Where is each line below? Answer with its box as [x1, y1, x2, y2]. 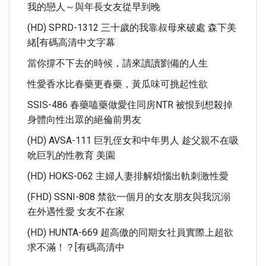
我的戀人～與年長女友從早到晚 [27, 1, 160, 12]
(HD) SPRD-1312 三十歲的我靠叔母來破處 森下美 [27, 22, 236, 33]
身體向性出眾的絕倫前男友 [27, 114, 141, 125]
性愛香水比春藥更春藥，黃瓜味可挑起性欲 [27, 78, 208, 90]
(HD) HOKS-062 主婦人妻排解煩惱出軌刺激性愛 [27, 170, 229, 182]
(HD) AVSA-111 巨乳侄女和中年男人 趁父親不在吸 [27, 135, 239, 146]
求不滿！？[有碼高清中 [27, 242, 125, 253]
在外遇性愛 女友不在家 [27, 206, 125, 217]
